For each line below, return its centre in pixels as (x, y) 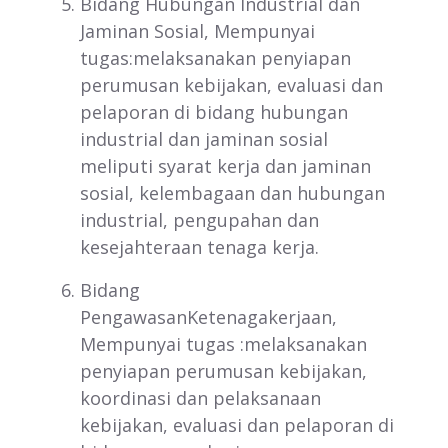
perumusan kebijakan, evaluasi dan (231, 85)
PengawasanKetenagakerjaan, (208, 317)
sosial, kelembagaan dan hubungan (232, 193)
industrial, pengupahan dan (199, 220)
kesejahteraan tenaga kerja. (199, 247)
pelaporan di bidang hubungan (214, 112)
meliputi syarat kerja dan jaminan (225, 166)
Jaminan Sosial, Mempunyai (197, 31)
